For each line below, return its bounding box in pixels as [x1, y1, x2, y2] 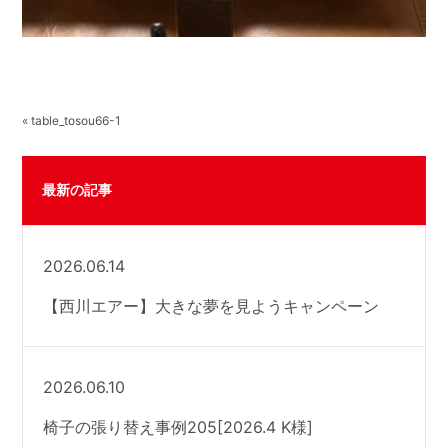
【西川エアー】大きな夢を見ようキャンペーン [43, 295, 380, 316]
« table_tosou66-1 [22, 112, 122, 128]
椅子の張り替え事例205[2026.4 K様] [43, 416, 314, 437]
